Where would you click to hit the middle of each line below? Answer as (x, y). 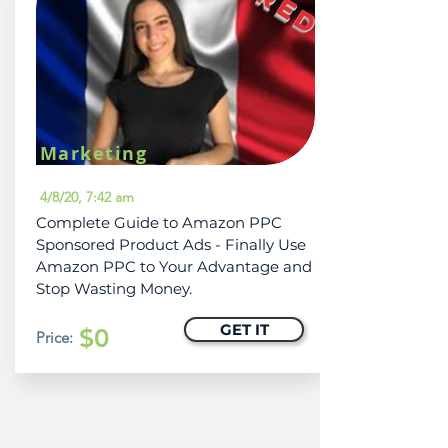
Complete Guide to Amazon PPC (159, 222)
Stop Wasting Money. (114, 288)
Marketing (93, 153)
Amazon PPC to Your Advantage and (174, 266)
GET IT (244, 329)
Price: (54, 337)
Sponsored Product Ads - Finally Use (171, 244)
